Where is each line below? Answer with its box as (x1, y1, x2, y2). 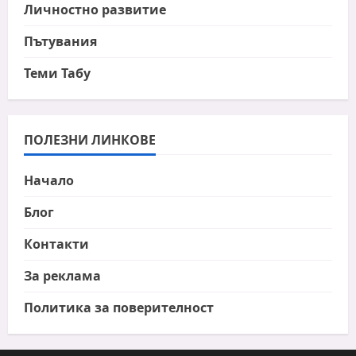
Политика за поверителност (24, 298, 214, 316)
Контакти (24, 234, 89, 253)
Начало (24, 171, 74, 189)
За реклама (24, 266, 101, 284)
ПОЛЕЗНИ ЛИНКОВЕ (24, 130, 156, 149)
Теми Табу (24, 64, 91, 82)
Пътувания (24, 32, 97, 50)
